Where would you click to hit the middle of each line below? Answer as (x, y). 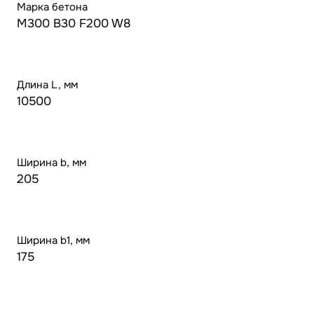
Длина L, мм (47, 85)
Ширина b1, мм (53, 241)
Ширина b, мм (52, 163)
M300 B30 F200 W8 (74, 24)
